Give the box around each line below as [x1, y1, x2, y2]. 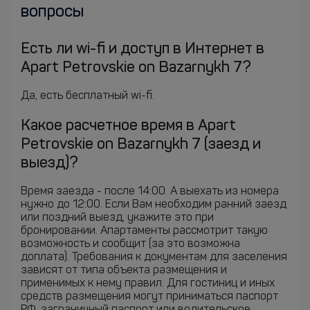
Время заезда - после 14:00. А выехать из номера [21, 186, 279, 197]
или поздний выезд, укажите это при [21, 212, 214, 224]
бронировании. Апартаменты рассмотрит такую [21, 226, 268, 237]
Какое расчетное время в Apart [21, 118, 236, 134]
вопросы [21, 4, 84, 21]
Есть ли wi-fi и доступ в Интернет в [21, 42, 264, 57]
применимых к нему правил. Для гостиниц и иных [21, 278, 275, 289]
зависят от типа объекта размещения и [21, 265, 227, 276]
